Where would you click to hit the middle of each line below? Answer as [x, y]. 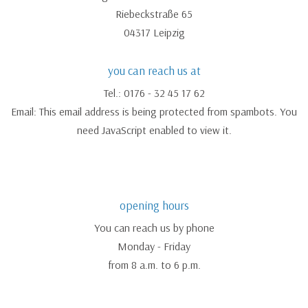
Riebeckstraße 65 [154, 13]
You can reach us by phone [154, 227]
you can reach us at [154, 70]
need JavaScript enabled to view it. [154, 130]
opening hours [154, 205]
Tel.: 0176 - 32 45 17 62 [154, 92]
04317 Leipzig [154, 32]
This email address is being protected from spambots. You [168, 111]
